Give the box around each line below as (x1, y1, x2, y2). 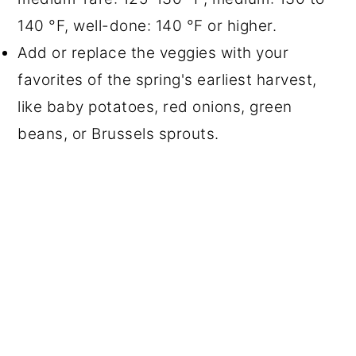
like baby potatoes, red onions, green (17, 98, 292, 117)
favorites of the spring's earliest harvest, (17, 71, 317, 90)
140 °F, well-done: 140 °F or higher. (17, 17, 277, 36)
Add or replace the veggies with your (17, 44, 289, 63)
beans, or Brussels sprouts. (17, 125, 219, 144)
